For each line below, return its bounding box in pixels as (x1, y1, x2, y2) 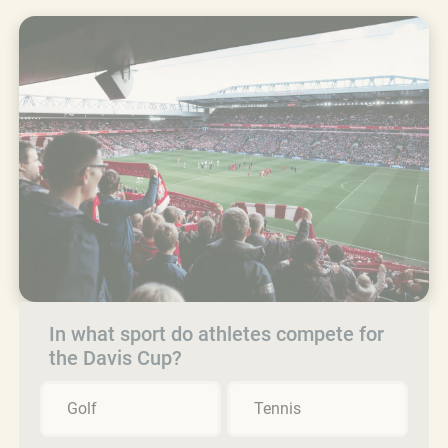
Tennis (254, 398, 301, 418)
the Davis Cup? (49, 345, 182, 370)
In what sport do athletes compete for (49, 321, 384, 346)
